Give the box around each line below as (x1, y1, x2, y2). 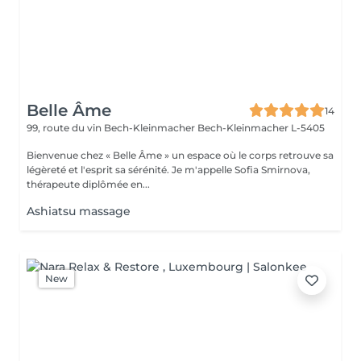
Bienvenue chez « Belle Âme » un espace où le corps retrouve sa (27, 149, 172, 161)
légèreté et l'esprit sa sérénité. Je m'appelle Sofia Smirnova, (27, 164, 172, 176)
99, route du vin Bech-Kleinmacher (27, 122, 197, 134)
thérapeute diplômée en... (27, 178, 150, 190)
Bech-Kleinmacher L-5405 (197, 122, 325, 134)
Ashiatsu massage (27, 204, 131, 218)
